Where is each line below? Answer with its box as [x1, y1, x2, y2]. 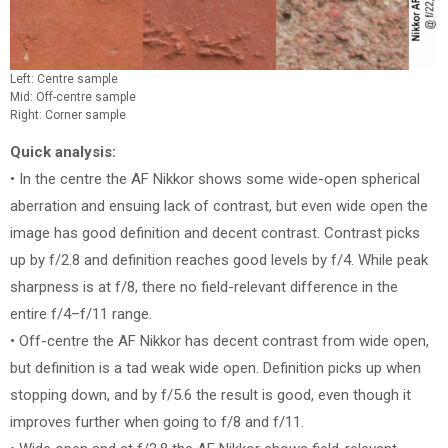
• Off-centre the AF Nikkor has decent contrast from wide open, [10, 331, 429, 350]
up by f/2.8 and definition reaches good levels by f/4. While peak [10, 250, 428, 269]
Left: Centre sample [10, 71, 118, 86]
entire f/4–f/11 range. [10, 304, 152, 323]
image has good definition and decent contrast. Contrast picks [10, 223, 420, 242]
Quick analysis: [10, 142, 116, 161]
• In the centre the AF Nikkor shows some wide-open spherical [10, 169, 420, 188]
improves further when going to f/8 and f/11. [10, 412, 304, 431]
